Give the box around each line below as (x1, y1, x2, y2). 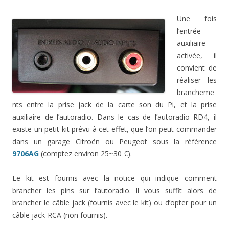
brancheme (177, 87, 214, 97)
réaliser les (177, 75, 217, 85)
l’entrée (177, 26, 201, 36)
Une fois (177, 13, 217, 24)
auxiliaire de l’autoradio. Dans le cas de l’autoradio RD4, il (12, 111, 217, 122)
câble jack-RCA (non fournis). (12, 210, 107, 220)
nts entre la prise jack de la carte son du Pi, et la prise (12, 99, 217, 109)
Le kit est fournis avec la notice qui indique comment (12, 173, 217, 183)
